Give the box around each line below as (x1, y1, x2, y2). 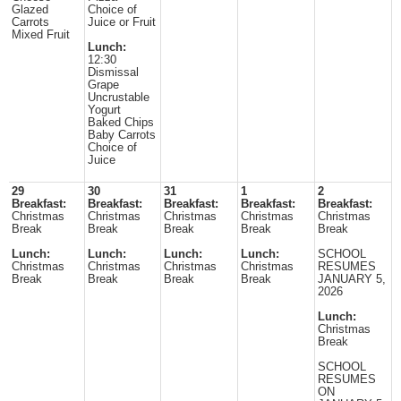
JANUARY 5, (318, 273, 386, 286)
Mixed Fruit (12, 29, 70, 41)
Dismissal (88, 66, 139, 79)
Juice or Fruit (88, 16, 156, 29)
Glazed (12, 4, 48, 16)
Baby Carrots (88, 129, 156, 141)
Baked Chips (88, 116, 154, 129)
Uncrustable (88, 91, 149, 104)
